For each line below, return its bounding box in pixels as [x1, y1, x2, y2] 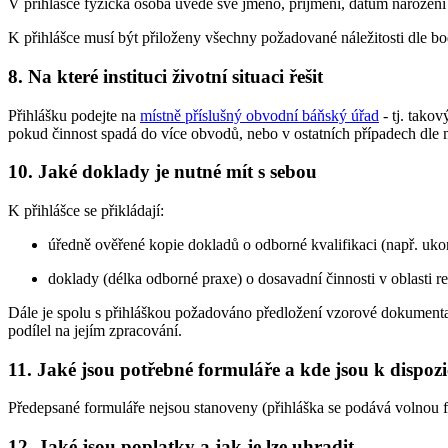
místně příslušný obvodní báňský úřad [140, 106, 379, 124]
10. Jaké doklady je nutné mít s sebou [8, 161, 317, 183]
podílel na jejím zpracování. [8, 321, 182, 339]
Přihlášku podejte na [8, 106, 140, 124]
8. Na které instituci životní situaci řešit [8, 65, 323, 87]
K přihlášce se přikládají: [8, 201, 164, 219]
